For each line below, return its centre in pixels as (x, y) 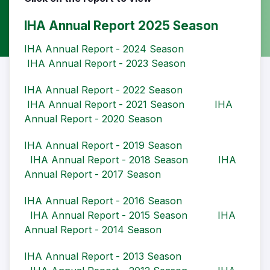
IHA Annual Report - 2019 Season (103, 146)
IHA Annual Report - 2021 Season (106, 105)
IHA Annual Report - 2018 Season (109, 160)
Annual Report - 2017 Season (93, 174)
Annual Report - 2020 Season (93, 119)
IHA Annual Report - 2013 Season (103, 256)
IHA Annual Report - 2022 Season (103, 90)
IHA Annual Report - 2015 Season (109, 215)
